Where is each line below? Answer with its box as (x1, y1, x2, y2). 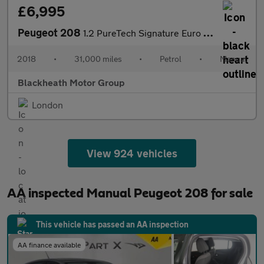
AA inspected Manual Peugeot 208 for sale (7, 187, 253, 200)
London (32, 99, 63, 110)
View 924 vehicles (87, 147, 177, 160)
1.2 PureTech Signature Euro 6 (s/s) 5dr (83, 27, 203, 38)
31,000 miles (74, 54, 122, 64)
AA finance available (18, 240, 81, 249)
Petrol (160, 54, 182, 64)
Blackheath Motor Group (18, 77, 125, 88)
